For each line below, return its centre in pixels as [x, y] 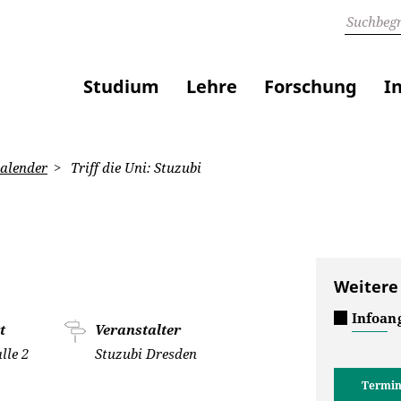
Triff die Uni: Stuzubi [134, 167]
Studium [121, 87]
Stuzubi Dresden [146, 354]
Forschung [311, 87]
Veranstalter [138, 329]
